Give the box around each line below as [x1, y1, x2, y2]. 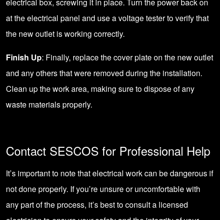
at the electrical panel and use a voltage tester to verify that [6, 12, 209, 24]
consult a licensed [125, 199, 188, 210]
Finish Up [6, 52, 42, 63]
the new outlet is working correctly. [6, 28, 125, 39]
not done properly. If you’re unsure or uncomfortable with [6, 183, 200, 194]
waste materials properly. [6, 99, 92, 110]
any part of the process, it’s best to [6, 199, 125, 210]
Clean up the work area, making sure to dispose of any [6, 83, 194, 94]
